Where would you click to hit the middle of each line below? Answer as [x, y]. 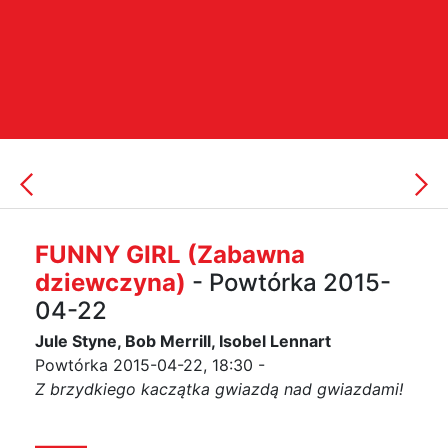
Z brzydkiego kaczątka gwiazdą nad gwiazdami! [219, 389]
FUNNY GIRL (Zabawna [170, 254]
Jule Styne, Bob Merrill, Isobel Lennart [183, 341]
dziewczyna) [110, 282]
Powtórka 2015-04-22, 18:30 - [150, 365]
